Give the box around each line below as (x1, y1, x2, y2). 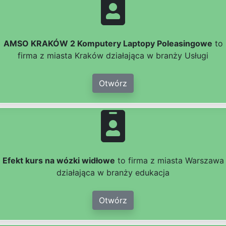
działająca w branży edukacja (56, 167, 169, 178)
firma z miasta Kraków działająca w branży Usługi (18, 50, 208, 61)
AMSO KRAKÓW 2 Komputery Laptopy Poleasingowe (3, 38, 212, 49)
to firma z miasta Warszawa (115, 155, 224, 166)
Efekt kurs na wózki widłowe (2, 155, 115, 166)
